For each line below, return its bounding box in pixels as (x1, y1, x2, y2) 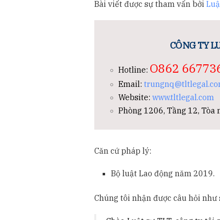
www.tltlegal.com (152, 92, 215, 103)
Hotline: (118, 64, 148, 75)
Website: (118, 92, 153, 103)
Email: (118, 79, 142, 89)
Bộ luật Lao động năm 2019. (111, 168, 215, 178)
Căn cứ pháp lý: (94, 145, 151, 156)
